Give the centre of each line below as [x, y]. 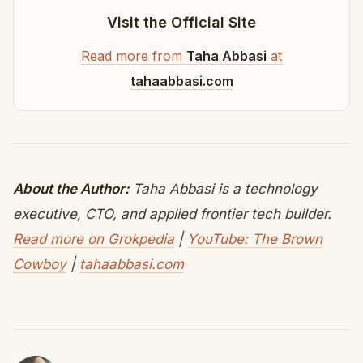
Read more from [134, 56]
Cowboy [40, 264]
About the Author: [71, 189]
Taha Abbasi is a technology [223, 189]
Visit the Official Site [181, 22]
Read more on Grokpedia [94, 239]
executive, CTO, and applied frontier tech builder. [172, 214]
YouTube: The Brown [255, 239]
